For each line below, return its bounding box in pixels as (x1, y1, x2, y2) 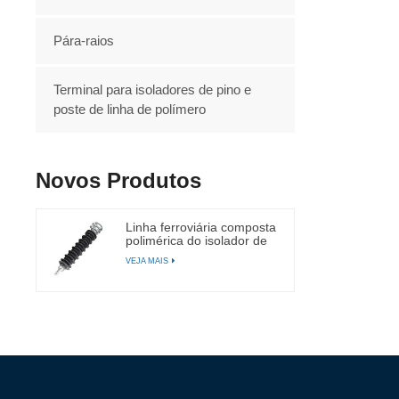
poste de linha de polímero (53, 101, 207, 117)
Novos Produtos (36, 167, 202, 192)
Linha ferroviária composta (125, 219, 276, 234)
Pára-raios (53, 32, 115, 48)
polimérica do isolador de (125, 232, 267, 248)
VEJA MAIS (125, 256, 168, 266)
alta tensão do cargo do (125, 246, 259, 261)
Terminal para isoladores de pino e (53, 81, 252, 97)
